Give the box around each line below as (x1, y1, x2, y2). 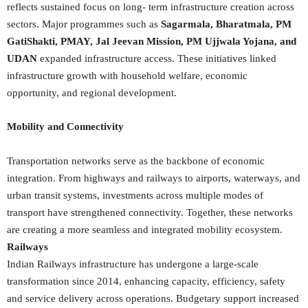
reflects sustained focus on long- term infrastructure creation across (7, 1, 294, 12)
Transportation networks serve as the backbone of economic (7, 155, 265, 166)
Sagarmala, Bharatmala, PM (161, 19, 291, 30)
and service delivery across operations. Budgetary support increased (7, 293, 299, 304)
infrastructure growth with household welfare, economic (7, 70, 247, 81)
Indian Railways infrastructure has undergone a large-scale (7, 258, 258, 269)
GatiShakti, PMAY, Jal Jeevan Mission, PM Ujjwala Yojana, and (7, 36, 296, 47)
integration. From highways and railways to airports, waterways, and (7, 173, 300, 184)
